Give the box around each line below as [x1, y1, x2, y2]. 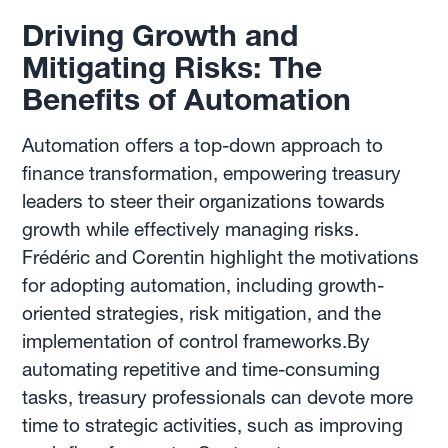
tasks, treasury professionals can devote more [22, 385, 414, 409]
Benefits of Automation [22, 80, 352, 118]
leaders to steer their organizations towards [22, 189, 386, 213]
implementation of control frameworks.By [22, 329, 371, 353]
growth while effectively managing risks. [22, 217, 360, 241]
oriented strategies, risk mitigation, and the [22, 301, 382, 325]
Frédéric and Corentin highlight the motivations [22, 245, 420, 269]
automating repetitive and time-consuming [22, 357, 381, 381]
